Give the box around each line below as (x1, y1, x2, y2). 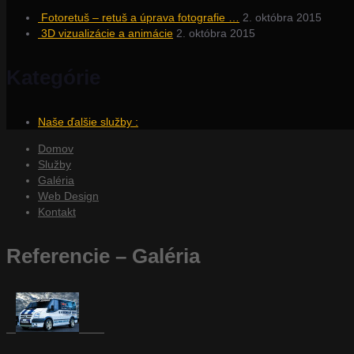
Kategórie (6, 66, 100, 90)
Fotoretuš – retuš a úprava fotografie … (41, 11, 239, 24)
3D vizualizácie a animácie (41, 27, 173, 40)
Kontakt (38, 205, 76, 219)
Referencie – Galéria (6, 244, 200, 269)
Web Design (38, 190, 99, 203)
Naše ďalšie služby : (38, 115, 138, 129)
